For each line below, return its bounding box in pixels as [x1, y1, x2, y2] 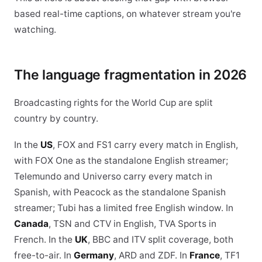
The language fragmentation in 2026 [14, 67, 247, 83]
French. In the [14, 234, 75, 245]
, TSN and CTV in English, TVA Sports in [49, 218, 216, 229]
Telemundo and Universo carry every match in [14, 171, 212, 182]
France [189, 250, 220, 261]
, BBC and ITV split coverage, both [88, 234, 233, 245]
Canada [14, 218, 49, 229]
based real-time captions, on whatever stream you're [14, 8, 241, 19]
